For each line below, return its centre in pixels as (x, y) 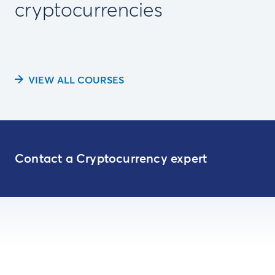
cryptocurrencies (89, 11)
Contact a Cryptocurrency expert (111, 159)
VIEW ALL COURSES (76, 80)
